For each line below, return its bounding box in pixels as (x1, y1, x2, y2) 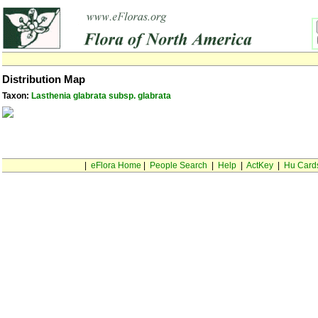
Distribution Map (2, 74, 85, 85)
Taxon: (2, 91, 31, 101)
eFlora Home (90, 160, 141, 170)
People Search (149, 160, 207, 170)
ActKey (246, 160, 273, 170)
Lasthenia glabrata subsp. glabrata (31, 91, 171, 101)
